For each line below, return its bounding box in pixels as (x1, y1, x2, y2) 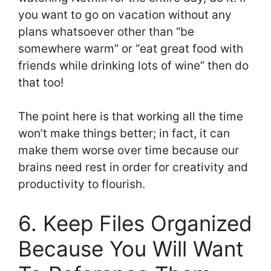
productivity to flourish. (18, 177, 145, 192)
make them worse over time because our (18, 143, 239, 158)
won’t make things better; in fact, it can (18, 126, 230, 141)
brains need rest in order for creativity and (18, 160, 248, 175)
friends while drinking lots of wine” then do (18, 58, 249, 73)
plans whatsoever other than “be (18, 24, 194, 39)
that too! (18, 75, 67, 90)
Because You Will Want (18, 235, 244, 261)
